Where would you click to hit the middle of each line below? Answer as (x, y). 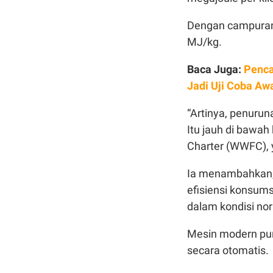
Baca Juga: (215, 69)
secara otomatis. (229, 250)
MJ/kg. (206, 41)
